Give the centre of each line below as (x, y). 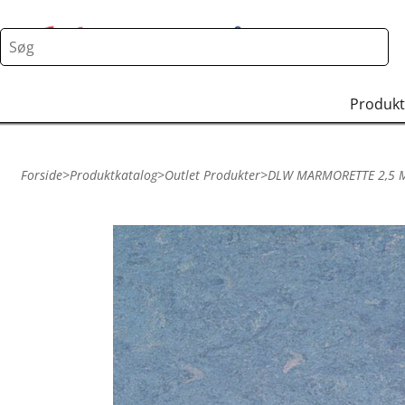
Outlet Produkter (212, 175)
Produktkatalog (113, 175)
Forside (42, 175)
